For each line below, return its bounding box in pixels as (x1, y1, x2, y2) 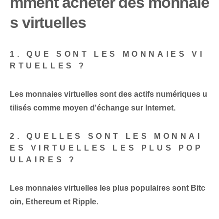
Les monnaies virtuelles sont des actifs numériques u (10, 90, 207, 99)
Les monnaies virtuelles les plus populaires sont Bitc (10, 184, 205, 193)
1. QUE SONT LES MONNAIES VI (10, 50, 205, 59)
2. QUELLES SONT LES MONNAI (10, 132, 202, 141)
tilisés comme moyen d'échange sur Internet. (10, 104, 175, 112)
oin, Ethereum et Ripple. (10, 197, 98, 206)
